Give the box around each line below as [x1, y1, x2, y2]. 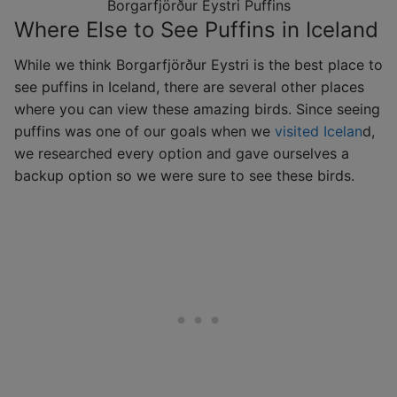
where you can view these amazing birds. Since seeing [14, 99, 380, 118]
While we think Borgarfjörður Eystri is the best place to [14, 55, 383, 74]
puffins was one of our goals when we [14, 121, 275, 140]
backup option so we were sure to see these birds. [14, 166, 354, 184]
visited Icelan [275, 121, 362, 140]
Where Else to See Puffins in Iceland [14, 16, 378, 43]
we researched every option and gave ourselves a [14, 144, 349, 162]
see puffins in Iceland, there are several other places [14, 77, 364, 96]
